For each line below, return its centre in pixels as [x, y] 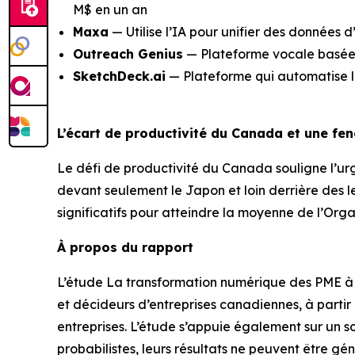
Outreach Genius [128, 53]
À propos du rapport [125, 247]
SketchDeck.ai [119, 76]
